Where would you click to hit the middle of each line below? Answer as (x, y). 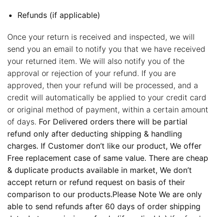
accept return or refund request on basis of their (96, 182)
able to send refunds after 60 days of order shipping (104, 207)
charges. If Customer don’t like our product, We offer (104, 146)
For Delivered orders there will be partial (113, 122)
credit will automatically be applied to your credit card (107, 98)
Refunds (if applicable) (59, 15)
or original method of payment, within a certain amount (108, 110)
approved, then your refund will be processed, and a (103, 85)
